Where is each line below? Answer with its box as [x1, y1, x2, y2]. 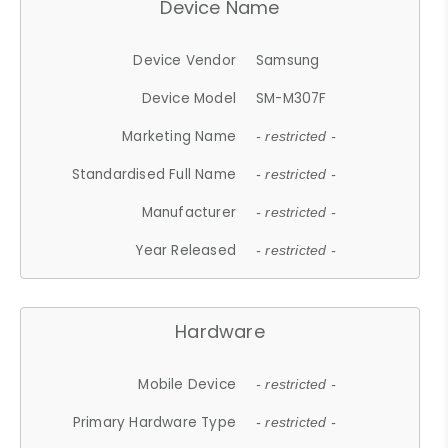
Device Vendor [133, 50, 237, 70]
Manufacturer [141, 202, 237, 222]
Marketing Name [122, 126, 237, 146]
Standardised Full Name [71, 164, 237, 184]
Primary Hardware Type [72, 412, 237, 432]
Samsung [256, 50, 320, 70]
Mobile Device [138, 374, 237, 394]
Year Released [135, 240, 237, 260]
